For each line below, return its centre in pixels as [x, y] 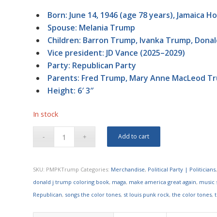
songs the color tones [93, 194]
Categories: [96, 169]
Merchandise [128, 169]
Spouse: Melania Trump [93, 28]
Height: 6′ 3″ [71, 91]
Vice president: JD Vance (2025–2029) [116, 53]
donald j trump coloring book [71, 182]
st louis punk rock [147, 194]
